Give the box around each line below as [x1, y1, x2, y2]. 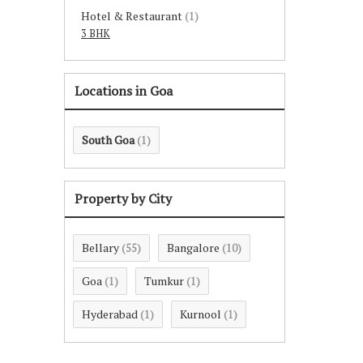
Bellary [82, 240, 119, 255]
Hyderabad [82, 306, 138, 322]
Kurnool [180, 306, 221, 322]
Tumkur [144, 273, 184, 288]
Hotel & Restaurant [81, 8, 182, 23]
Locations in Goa [75, 82, 173, 100]
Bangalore [167, 240, 220, 255]
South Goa [82, 132, 135, 147]
